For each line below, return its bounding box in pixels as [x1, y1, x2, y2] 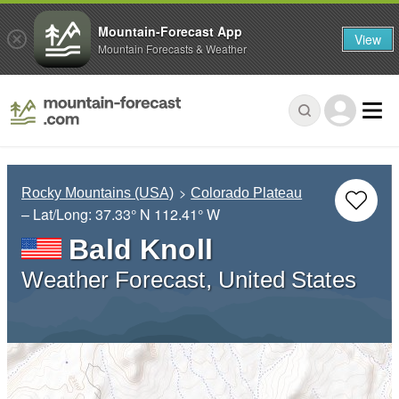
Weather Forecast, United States [21, 267, 356, 293]
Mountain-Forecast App [98, 21, 242, 40]
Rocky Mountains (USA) [21, 185, 174, 201]
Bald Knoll [69, 233, 213, 266]
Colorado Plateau [191, 185, 303, 201]
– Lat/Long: [21, 204, 95, 225]
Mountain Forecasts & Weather [98, 40, 247, 56]
